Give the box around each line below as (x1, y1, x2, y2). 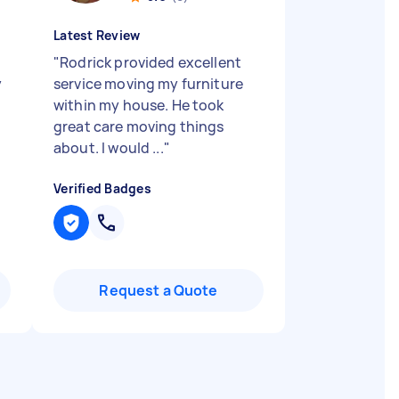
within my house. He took (53, 95, 224, 115)
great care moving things (53, 117, 224, 136)
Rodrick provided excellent (60, 53, 242, 72)
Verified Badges (53, 180, 151, 197)
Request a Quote (99, 281, 218, 300)
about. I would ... (53, 138, 164, 158)
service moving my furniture (53, 74, 244, 94)
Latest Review (53, 27, 141, 44)
